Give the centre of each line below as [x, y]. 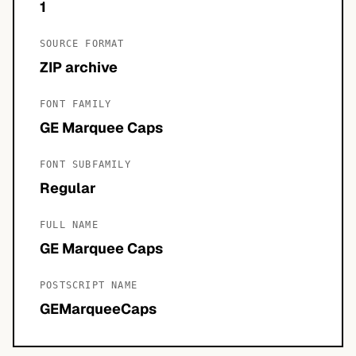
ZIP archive [79, 67]
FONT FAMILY [76, 104]
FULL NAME [69, 225]
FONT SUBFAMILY [85, 164]
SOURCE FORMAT [82, 44]
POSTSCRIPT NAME [89, 285]
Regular [68, 188]
